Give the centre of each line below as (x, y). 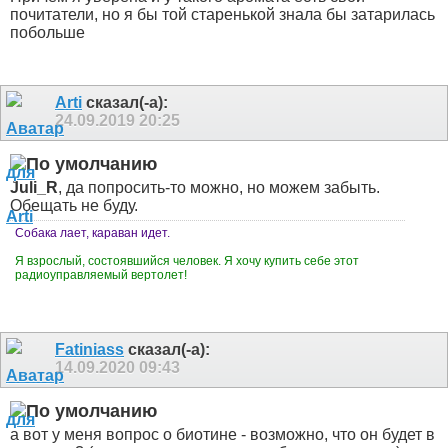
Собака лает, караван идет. (92, 232)
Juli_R (34, 187)
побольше (49, 32)
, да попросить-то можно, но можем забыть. (219, 187)
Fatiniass (89, 349)
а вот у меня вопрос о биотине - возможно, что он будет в (222, 435)
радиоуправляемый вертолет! (102, 274)
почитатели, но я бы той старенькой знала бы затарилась (222, 14)
